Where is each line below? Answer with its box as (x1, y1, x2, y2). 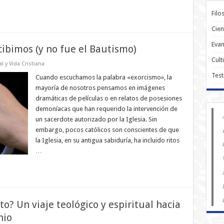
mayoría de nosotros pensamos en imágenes (35, 84, 165, 91)
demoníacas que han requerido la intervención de (35, 105, 177, 112)
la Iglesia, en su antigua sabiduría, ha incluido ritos (35, 136, 179, 144)
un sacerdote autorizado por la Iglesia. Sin (35, 115, 157, 123)
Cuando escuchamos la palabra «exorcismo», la (35, 73, 172, 81)
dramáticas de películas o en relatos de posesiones (35, 94, 182, 102)
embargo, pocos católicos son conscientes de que (35, 126, 179, 133)
